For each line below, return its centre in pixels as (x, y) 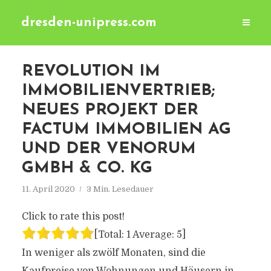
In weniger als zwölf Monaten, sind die (113, 253)
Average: (153, 235)
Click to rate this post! (73, 217)
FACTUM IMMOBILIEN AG (126, 130)
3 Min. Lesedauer (120, 189)
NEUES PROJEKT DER (110, 110)
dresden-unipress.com (89, 23)
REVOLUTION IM (91, 72)
